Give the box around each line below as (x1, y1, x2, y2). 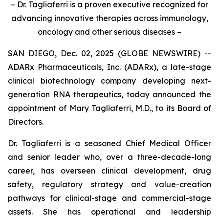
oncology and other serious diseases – (38, 27, 181, 37)
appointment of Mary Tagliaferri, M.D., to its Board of (8, 103, 211, 113)
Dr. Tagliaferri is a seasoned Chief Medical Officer (8, 138, 211, 148)
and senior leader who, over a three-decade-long (8, 152, 211, 162)
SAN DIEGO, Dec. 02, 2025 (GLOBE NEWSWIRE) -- (8, 48, 211, 58)
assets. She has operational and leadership (8, 207, 211, 217)
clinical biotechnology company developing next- (8, 76, 211, 86)
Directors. (8, 117, 44, 127)
